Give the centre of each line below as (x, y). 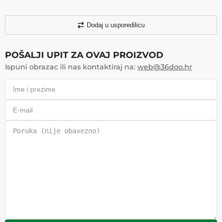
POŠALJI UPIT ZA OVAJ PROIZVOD (84, 55)
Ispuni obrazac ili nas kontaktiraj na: (71, 67)
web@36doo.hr (165, 67)
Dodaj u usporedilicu (115, 25)
